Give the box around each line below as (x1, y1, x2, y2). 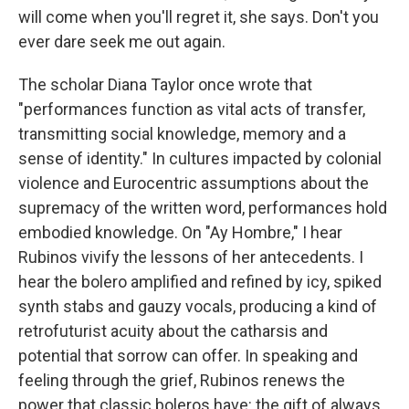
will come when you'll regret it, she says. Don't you (18, 7, 379, 27)
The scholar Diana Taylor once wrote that (18, 75, 312, 95)
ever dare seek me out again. (18, 32, 225, 52)
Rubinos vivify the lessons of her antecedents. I (18, 247, 363, 267)
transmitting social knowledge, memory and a (18, 124, 346, 144)
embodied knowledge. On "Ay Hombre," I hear (18, 223, 342, 243)
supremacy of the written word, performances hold (18, 198, 387, 218)
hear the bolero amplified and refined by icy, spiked (18, 272, 382, 292)
